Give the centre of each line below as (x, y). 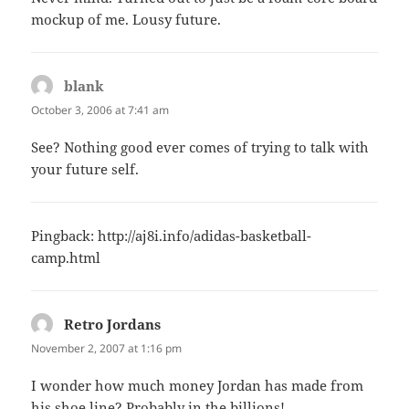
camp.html (66, 257)
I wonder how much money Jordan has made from (198, 386)
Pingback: (65, 235)
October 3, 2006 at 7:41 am (100, 110)
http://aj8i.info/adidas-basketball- (205, 235)
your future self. (85, 168)
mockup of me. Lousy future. (126, 19)
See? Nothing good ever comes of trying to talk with (200, 147)
